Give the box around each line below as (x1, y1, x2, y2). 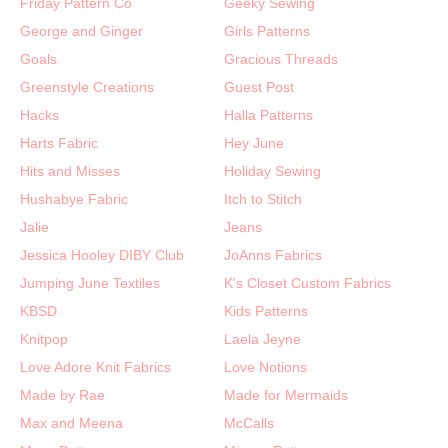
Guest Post (224, 78, 294, 95)
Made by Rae (20, 386, 105, 403)
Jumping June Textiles (20, 274, 160, 291)
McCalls (224, 414, 274, 431)
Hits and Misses (20, 162, 120, 179)
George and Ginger (20, 22, 143, 39)
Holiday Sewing (224, 162, 321, 179)
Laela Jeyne (224, 330, 301, 347)
